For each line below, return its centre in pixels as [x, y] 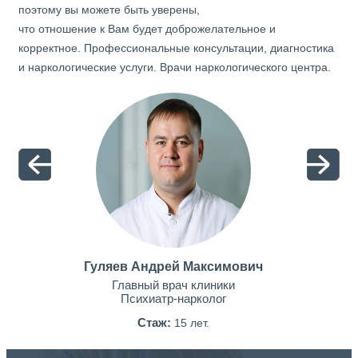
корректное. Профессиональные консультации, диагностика [176, 48]
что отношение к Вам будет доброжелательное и [147, 29]
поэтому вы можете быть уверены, [109, 10]
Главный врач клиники [173, 285]
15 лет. [191, 323]
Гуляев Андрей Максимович [173, 267]
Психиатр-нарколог [173, 298]
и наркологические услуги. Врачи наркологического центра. [175, 67]
